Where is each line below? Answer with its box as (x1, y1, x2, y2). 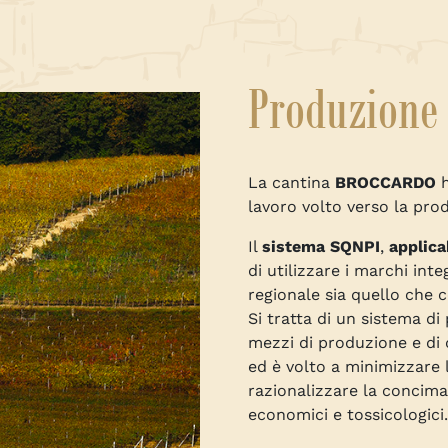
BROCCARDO (335, 173, 436, 192)
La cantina (248, 173, 335, 192)
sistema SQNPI (262, 237, 380, 256)
